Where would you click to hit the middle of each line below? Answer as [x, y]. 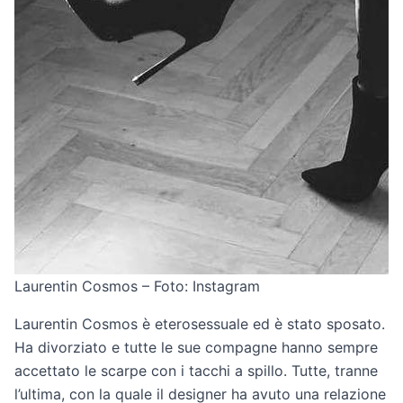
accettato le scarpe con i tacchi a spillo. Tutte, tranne [196, 371]
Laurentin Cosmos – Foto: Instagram [137, 286]
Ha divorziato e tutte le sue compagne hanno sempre [196, 347]
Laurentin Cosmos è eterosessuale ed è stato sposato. [200, 324]
